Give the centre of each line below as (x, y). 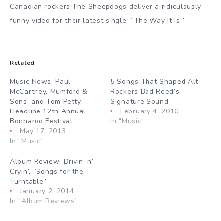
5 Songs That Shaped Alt (155, 81)
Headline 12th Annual (48, 111)
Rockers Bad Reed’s (145, 91)
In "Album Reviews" (44, 201)
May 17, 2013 (43, 131)
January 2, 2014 (47, 191)
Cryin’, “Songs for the (47, 171)
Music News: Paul (40, 81)
